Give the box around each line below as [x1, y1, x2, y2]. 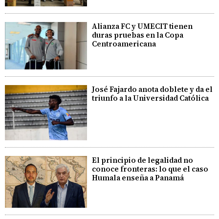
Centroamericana [92, 38, 156, 49]
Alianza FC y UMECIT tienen [92, 21, 193, 31]
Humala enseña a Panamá [92, 172, 184, 183]
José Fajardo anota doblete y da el [92, 84, 213, 95]
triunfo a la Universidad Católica [92, 93, 209, 104]
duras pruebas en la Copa [92, 29, 184, 40]
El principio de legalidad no [92, 154, 194, 165]
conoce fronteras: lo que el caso [92, 163, 209, 174]
